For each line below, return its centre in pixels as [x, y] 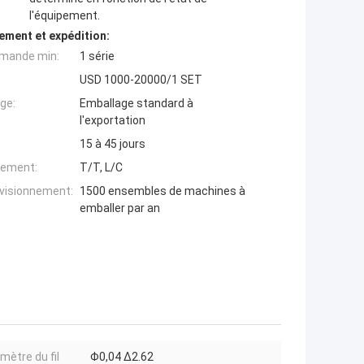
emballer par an [120, 208]
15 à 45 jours [113, 144]
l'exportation [113, 121]
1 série [97, 56]
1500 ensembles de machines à [162, 191]
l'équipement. [65, 16]
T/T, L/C [101, 168]
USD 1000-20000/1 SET [141, 80]
